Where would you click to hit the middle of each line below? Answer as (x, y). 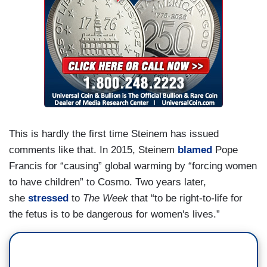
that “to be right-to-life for (185, 198)
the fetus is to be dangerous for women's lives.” (114, 214)
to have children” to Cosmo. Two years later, (108, 182)
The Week (105, 198)
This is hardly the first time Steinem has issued (114, 133)
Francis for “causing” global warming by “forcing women (133, 166)
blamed (195, 150)
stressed (48, 198)
